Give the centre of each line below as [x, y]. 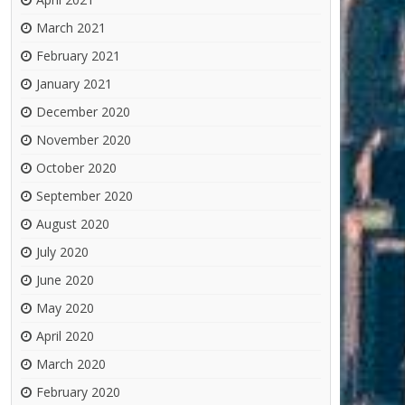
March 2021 [71, 28]
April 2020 [65, 336]
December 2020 [83, 112]
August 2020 [73, 224]
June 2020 [65, 280]
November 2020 [84, 140]
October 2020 [76, 168]
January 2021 [74, 84]
